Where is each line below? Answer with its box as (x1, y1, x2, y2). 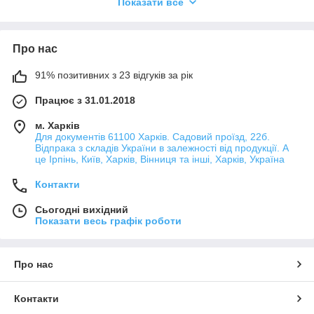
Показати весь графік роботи (35, 215, 182, 227)
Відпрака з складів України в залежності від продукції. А (35, 142, 289, 154)
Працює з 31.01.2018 (35, 95, 135, 107)
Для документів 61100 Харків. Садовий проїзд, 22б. (35, 131, 270, 143)
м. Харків (35, 120, 80, 132)
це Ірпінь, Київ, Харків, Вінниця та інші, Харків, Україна (35, 153, 285, 165)
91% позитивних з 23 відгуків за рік (35, 69, 193, 81)
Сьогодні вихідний (35, 204, 128, 216)
